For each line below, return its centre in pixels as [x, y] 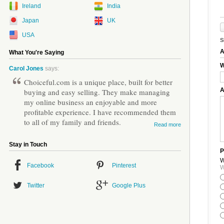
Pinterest [124, 165]
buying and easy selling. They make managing [97, 92]
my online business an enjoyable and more [90, 102]
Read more [167, 124]
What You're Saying [36, 52]
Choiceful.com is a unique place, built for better [98, 82]
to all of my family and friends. [72, 122]
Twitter [36, 185]
